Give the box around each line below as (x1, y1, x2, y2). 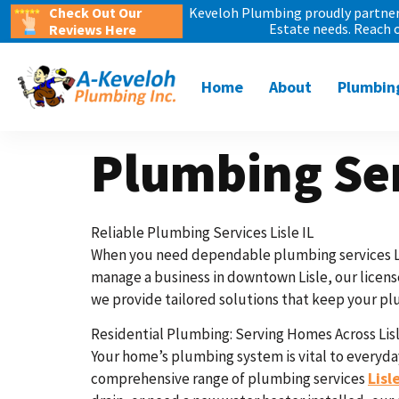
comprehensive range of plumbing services (91, 369, 368, 389)
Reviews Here (49, 20, 137, 38)
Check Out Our (49, 4, 142, 21)
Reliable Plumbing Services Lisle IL (91, 223, 313, 242)
